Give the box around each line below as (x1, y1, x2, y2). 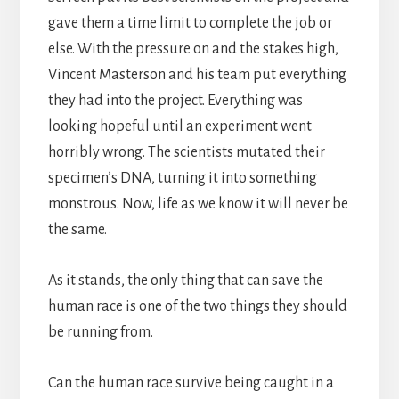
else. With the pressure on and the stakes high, (47, 40, 338, 57)
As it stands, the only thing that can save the (47, 272, 323, 289)
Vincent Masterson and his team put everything (47, 66, 346, 83)
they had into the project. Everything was (47, 92, 303, 109)
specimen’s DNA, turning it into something (47, 169, 317, 186)
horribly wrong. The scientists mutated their (47, 143, 325, 160)
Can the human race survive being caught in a (47, 374, 334, 391)
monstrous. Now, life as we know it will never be (47, 195, 348, 212)
